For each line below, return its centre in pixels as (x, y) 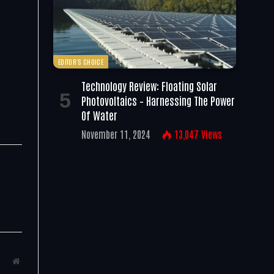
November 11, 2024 (116, 134)
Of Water (99, 115)
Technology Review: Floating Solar (149, 86)
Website (33, 260)
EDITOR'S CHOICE (81, 62)
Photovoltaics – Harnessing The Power (158, 101)
